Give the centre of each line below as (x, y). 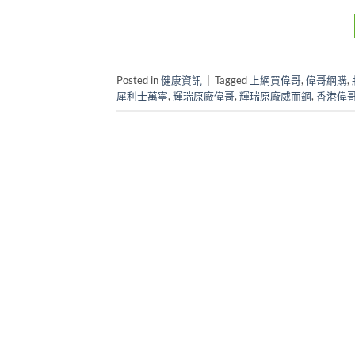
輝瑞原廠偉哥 (204, 96)
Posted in (139, 80)
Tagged (232, 80)
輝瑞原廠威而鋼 (275, 96)
